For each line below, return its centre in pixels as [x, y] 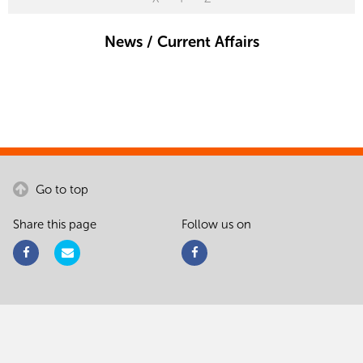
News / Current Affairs [181, 41]
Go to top [60, 189]
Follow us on [216, 224]
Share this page [55, 224]
